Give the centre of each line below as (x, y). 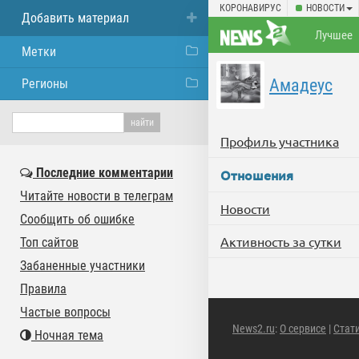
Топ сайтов (49, 242)
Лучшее (334, 35)
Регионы (45, 84)
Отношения (257, 175)
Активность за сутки (281, 241)
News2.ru (254, 329)
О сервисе (303, 329)
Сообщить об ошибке (77, 219)
